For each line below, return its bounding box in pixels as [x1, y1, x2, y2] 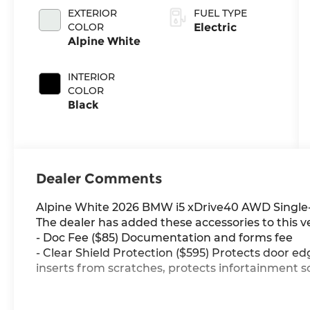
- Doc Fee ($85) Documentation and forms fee [36, 231, 293, 245]
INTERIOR [68, 71, 116, 84]
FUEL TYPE [194, 7, 248, 20]
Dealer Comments [36, 170, 163, 188]
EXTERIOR [68, 7, 118, 20]
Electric [194, 21, 237, 35]
